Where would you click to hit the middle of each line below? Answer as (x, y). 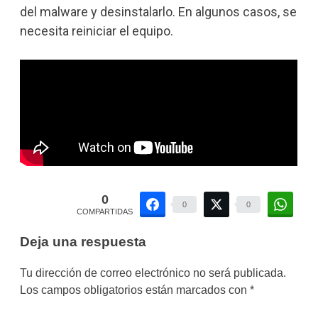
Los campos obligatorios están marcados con (135, 290)
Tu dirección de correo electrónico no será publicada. (153, 273)
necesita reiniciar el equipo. (96, 31)
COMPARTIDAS (105, 211)
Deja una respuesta (83, 241)
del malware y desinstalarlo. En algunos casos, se (158, 11)
